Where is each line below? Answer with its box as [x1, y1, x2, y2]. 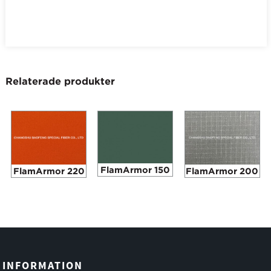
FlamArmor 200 [186, 165, 259, 176]
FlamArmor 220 [13, 165, 85, 176]
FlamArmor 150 [100, 164, 171, 175]
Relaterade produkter [5, 76, 115, 87]
